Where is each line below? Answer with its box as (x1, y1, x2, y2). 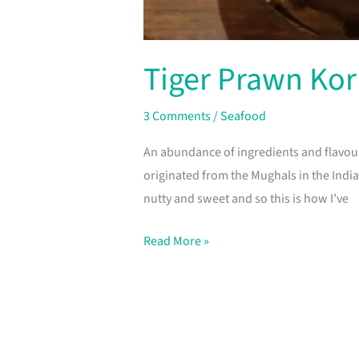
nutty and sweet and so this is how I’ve (143, 190, 349, 208)
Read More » (143, 232, 209, 251)
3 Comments (143, 107, 211, 126)
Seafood (220, 107, 266, 126)
